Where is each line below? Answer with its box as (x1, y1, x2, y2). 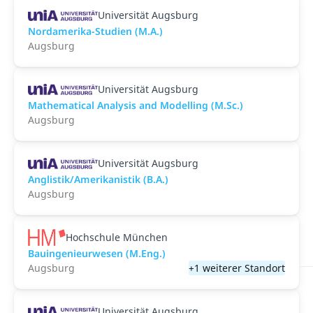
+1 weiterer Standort (189, 261, 285, 275)
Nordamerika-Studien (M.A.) (28, 24, 163, 38)
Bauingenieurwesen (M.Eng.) (28, 247, 166, 260)
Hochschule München (65, 231, 168, 244)
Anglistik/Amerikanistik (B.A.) (28, 173, 168, 186)
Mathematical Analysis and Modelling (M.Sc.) (28, 99, 243, 112)
